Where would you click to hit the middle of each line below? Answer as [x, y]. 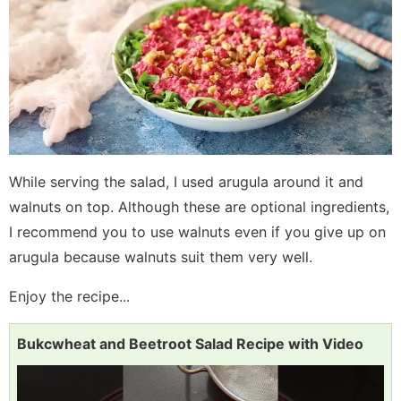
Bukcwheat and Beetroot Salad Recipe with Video [190, 344]
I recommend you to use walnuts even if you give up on [197, 232]
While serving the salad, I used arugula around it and [186, 182]
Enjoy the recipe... [69, 297]
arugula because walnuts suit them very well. [161, 257]
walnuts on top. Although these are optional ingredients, [199, 207]
